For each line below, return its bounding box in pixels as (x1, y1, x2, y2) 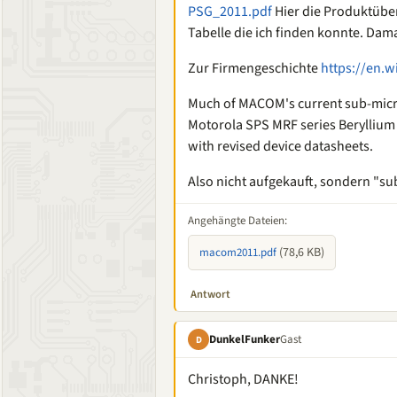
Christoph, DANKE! (188, 370, 299, 389)
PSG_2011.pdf (188, 2, 272, 21)
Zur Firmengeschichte (188, 58, 321, 78)
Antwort (191, 286, 230, 302)
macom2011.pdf (199, 245, 276, 261)
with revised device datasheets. (188, 136, 373, 156)
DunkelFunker (209, 331, 280, 347)
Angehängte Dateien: (188, 213, 287, 229)
